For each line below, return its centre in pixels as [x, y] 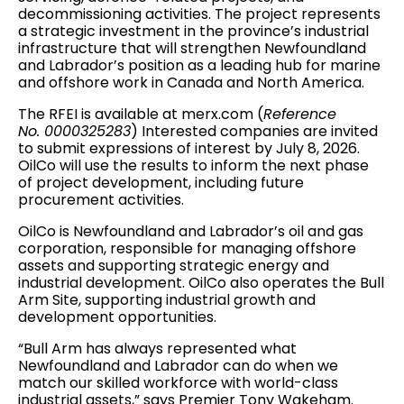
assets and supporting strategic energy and [174, 266]
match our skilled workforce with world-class [178, 383]
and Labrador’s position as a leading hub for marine [199, 65]
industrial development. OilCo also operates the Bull [201, 283]
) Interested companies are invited [254, 131]
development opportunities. [117, 317]
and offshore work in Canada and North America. [195, 83]
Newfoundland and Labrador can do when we [178, 366]
